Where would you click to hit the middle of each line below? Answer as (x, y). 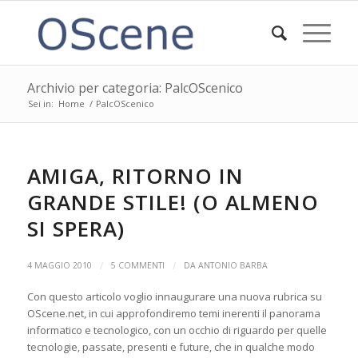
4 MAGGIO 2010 (59, 265)
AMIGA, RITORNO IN (135, 176)
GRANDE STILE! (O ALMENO (173, 202)
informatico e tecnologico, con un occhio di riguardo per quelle (177, 330)
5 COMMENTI (137, 265)
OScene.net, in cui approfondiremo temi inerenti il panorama (173, 313)
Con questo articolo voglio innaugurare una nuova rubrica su (174, 296)
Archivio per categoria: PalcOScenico (135, 88)
